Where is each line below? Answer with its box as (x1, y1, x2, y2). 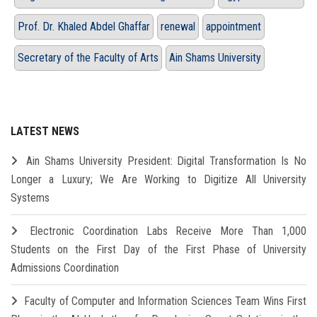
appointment (206, 19, 261, 33)
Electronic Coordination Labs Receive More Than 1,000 (29, 224, 307, 238)
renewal (161, 19, 195, 33)
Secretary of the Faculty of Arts (18, 50, 158, 64)
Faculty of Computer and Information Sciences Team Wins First (24, 294, 307, 308)
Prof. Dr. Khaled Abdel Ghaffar (18, 19, 150, 33)
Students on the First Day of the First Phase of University (11, 242, 306, 256)
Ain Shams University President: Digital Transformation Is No (25, 154, 306, 168)
